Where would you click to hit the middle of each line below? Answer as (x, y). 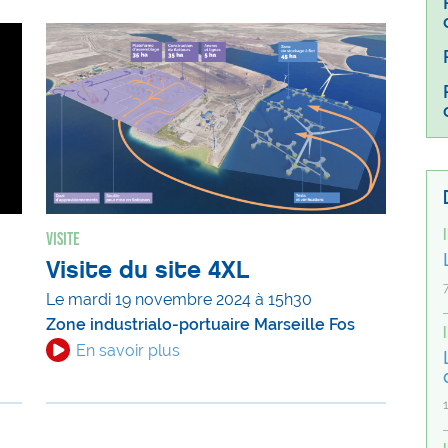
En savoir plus (128, 350)
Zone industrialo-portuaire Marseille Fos (200, 324)
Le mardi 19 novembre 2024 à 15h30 (179, 299)
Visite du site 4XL (147, 269)
